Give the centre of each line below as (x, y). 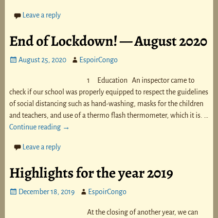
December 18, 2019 (47, 191)
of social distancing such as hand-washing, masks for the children (106, 104)
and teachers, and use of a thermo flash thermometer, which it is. (106, 116)
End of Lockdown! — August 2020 (108, 41)
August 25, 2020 (43, 60)
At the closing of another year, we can (142, 212)
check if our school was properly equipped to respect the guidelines (109, 92)
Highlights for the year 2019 (91, 173)
